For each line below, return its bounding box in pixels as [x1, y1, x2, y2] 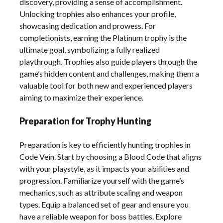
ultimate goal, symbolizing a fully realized [19, 45, 160, 55]
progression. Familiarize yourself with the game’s [19, 176, 185, 186]
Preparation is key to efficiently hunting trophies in [19, 140, 191, 150]
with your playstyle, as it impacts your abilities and [19, 164, 190, 174]
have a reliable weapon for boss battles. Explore [19, 212, 182, 222]
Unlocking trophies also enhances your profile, [19, 9, 176, 19]
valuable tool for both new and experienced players [19, 81, 193, 91]
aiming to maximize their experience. [19, 93, 144, 103]
